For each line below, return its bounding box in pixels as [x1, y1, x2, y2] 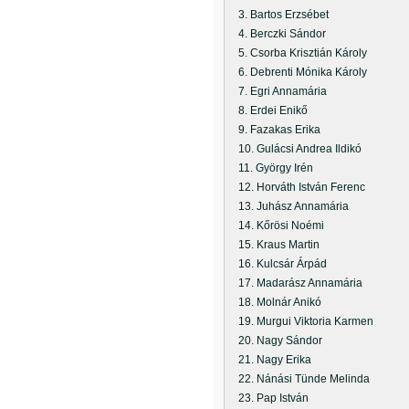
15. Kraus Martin [227, 238, 320, 251]
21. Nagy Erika [227, 353, 311, 366]
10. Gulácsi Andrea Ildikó [227, 142, 362, 155]
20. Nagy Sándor [227, 334, 322, 347]
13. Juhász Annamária [227, 200, 349, 213]
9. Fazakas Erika [227, 123, 320, 136]
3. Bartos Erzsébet [227, 8, 329, 21]
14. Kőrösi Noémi [227, 219, 324, 232]
